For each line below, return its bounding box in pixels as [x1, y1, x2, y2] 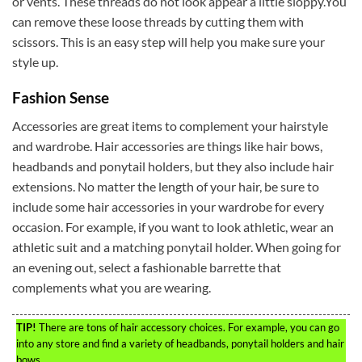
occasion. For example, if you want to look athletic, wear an [12, 218, 334, 234]
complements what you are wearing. [12, 279, 211, 295]
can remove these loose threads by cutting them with [12, 13, 304, 29]
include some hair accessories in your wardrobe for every [12, 198, 324, 214]
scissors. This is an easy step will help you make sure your [12, 33, 325, 49]
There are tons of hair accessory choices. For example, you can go [36, 320, 339, 334]
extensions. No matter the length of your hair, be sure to [12, 178, 319, 194]
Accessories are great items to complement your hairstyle [12, 117, 328, 133]
